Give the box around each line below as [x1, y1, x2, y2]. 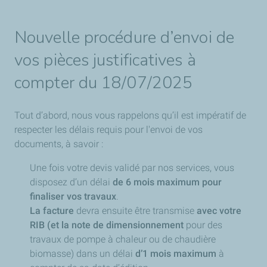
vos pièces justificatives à [14, 49, 196, 72]
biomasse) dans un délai [30, 248, 135, 259]
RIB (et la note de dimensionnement [30, 219, 186, 231]
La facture [30, 205, 74, 216]
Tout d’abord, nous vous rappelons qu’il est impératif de [14, 110, 246, 121]
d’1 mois [135, 248, 171, 259]
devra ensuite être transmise [74, 205, 197, 216]
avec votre [197, 205, 241, 216]
